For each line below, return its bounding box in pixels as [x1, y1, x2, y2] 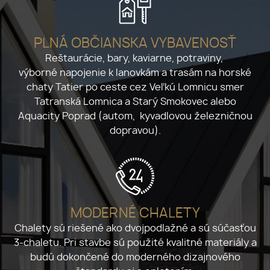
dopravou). [109, 123, 161, 137]
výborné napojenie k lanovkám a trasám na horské [19, 65, 251, 79]
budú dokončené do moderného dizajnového [30, 250, 240, 263]
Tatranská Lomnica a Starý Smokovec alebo [34, 94, 236, 108]
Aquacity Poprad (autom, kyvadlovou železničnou [17, 108, 253, 122]
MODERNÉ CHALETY [70, 203, 200, 222]
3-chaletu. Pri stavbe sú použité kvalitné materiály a [13, 235, 257, 249]
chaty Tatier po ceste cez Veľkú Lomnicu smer [26, 80, 244, 93]
